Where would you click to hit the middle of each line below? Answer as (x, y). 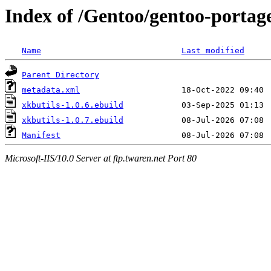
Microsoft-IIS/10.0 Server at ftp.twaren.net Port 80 (101, 158)
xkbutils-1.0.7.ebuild (73, 120)
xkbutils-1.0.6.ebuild (73, 105)
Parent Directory (60, 75)
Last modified (213, 51)
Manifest (41, 135)
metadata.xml (51, 90)
